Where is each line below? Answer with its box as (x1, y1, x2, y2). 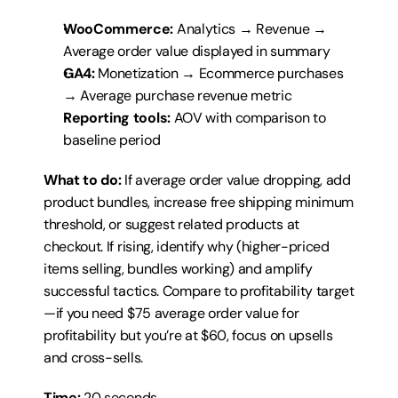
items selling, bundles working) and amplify (44, 259, 313, 278)
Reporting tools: (63, 108, 171, 127)
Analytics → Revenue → (173, 20, 328, 38)
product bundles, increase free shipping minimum (44, 193, 354, 211)
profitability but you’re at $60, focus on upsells (44, 326, 333, 345)
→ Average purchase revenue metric (63, 86, 292, 105)
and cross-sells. (44, 348, 143, 367)
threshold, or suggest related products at (44, 215, 299, 234)
